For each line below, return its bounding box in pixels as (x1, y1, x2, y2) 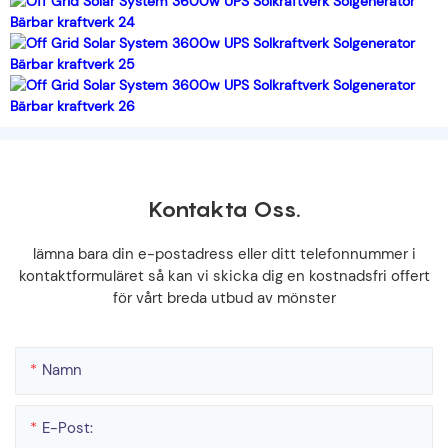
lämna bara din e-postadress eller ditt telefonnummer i (32, 244, 416, 265)
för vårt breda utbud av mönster (112, 288, 336, 309)
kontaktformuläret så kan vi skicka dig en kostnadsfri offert (18, 266, 430, 287)
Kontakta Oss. (147, 196, 301, 223)
